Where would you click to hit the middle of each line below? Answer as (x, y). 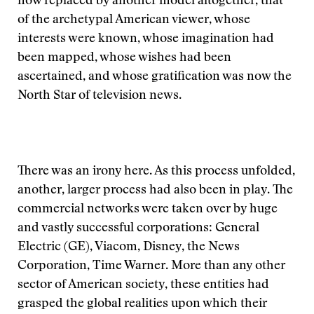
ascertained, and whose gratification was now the (155, 77)
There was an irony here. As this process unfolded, (156, 172)
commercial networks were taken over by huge (148, 210)
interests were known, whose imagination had (146, 39)
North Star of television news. (100, 96)
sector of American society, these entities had (143, 285)
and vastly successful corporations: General (138, 228)
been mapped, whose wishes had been (124, 58)
